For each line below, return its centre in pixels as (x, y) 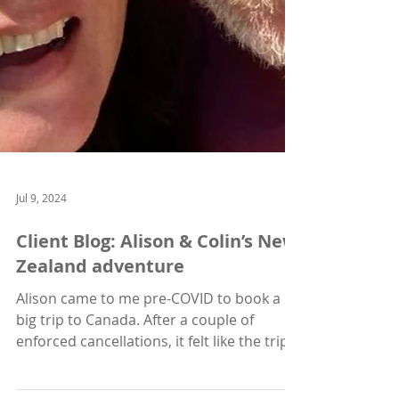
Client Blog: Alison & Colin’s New (157, 284)
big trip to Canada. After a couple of (135, 362)
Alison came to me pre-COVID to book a (148, 341)
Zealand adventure (100, 309)
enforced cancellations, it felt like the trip (152, 384)
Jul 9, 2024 (41, 240)
